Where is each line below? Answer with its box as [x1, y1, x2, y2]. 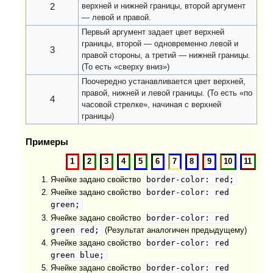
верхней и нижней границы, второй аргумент [82, 2, 246, 11]
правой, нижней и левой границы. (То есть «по [82, 89, 253, 98]
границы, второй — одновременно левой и [82, 40, 239, 49]
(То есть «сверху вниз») [82, 63, 170, 72]
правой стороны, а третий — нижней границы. [82, 51, 251, 60]
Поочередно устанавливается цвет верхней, [82, 77, 246, 87]
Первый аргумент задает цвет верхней [82, 28, 225, 37]
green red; [50, 225, 99, 235]
